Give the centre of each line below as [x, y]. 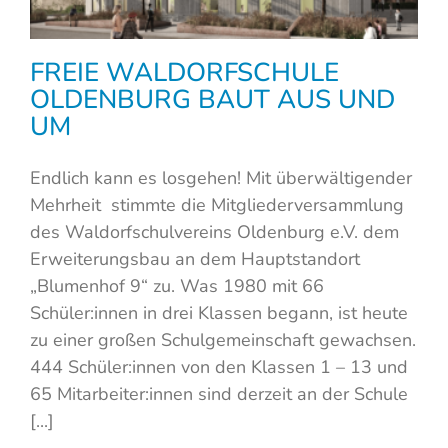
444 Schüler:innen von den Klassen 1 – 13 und [219, 366]
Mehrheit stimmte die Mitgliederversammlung [217, 204]
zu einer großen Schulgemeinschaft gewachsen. [223, 339]
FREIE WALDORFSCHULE [184, 72]
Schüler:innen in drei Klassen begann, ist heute [219, 312]
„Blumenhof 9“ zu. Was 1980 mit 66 [177, 285]
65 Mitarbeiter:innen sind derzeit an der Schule [219, 393]
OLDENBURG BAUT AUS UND [212, 99]
